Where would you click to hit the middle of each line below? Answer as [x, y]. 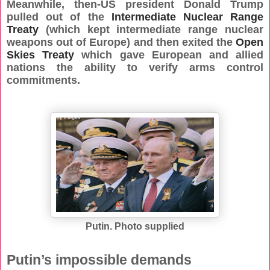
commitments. [43, 80]
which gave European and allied [169, 55]
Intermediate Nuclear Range [187, 17]
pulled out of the [59, 17]
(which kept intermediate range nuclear [151, 30]
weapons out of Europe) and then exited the [121, 42]
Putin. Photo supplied [135, 227]
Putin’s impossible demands [99, 260]
